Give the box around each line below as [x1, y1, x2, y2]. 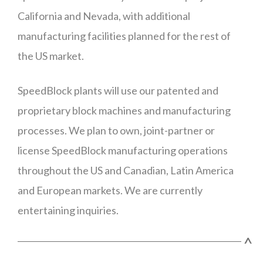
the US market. [18, 49, 84, 62]
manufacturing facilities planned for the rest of [18, 29, 231, 42]
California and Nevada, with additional [18, 9, 190, 22]
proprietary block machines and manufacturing [18, 104, 231, 117]
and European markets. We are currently [18, 184, 203, 197]
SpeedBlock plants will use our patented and [18, 84, 218, 97]
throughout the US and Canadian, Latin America [18, 164, 234, 177]
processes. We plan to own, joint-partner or [18, 124, 215, 137]
